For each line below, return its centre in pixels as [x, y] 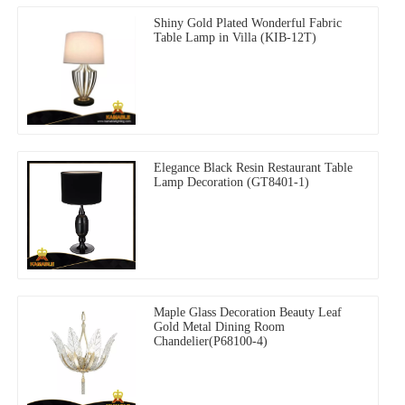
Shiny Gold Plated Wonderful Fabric [248, 24]
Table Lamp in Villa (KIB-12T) [235, 38]
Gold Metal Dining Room [219, 327]
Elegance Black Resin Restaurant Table [253, 168]
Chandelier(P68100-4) [211, 342]
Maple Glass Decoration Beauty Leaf [248, 313]
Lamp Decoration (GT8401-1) [231, 183]
